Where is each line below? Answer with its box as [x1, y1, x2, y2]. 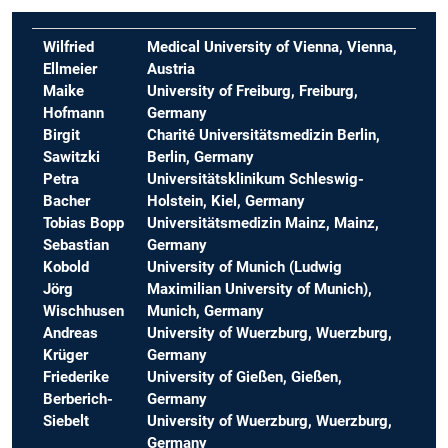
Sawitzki [43, 148, 101, 167]
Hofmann [43, 104, 105, 123]
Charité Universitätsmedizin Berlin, [147, 126, 381, 145]
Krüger [43, 346, 89, 365]
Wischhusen [43, 302, 125, 321]
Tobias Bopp [43, 214, 125, 233]
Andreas [43, 324, 99, 343]
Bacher [43, 192, 91, 211]
